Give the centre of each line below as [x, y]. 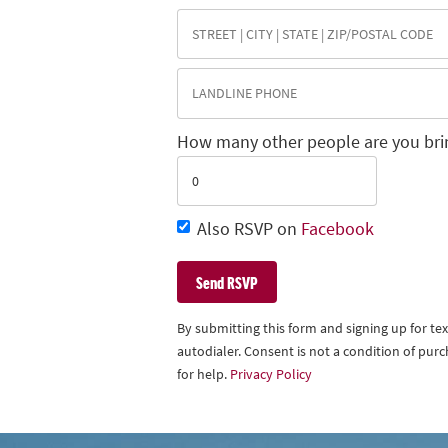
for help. [203, 374]
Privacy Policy [271, 374]
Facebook [337, 229]
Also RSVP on [249, 229]
